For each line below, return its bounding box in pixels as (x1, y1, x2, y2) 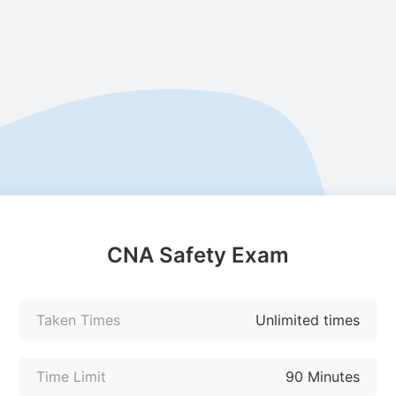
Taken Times (36, 310, 121, 329)
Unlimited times (255, 310, 360, 329)
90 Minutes (285, 367, 360, 385)
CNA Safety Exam (107, 241, 289, 268)
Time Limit (36, 367, 107, 385)
